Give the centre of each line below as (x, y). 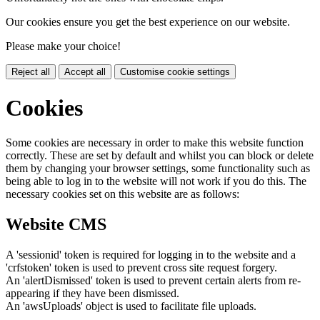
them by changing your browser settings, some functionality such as (158, 169)
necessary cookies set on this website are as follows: (122, 194)
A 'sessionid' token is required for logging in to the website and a (151, 254)
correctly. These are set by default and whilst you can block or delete (160, 156)
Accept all (85, 72)
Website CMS (56, 224)
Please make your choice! (63, 46)
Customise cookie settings (175, 72)
